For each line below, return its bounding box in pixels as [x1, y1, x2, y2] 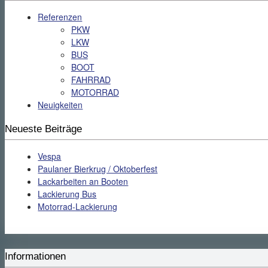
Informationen [5, 251, 66, 263]
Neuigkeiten [38, 98, 83, 111]
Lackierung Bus [38, 188, 97, 200]
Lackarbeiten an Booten [38, 175, 129, 188]
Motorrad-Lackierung [38, 200, 118, 213]
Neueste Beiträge [5, 123, 82, 135]
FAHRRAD [71, 73, 111, 86]
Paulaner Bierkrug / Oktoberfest [38, 163, 158, 175]
